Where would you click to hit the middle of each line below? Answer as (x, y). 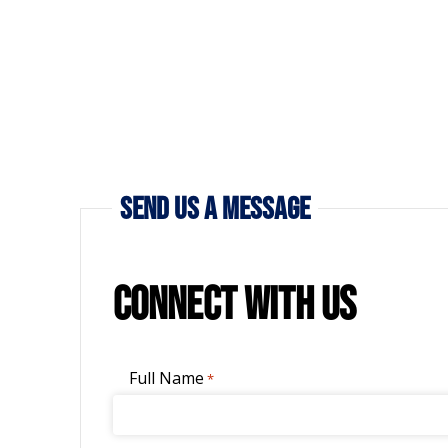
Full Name (166, 377)
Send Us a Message (214, 208)
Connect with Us (234, 302)
